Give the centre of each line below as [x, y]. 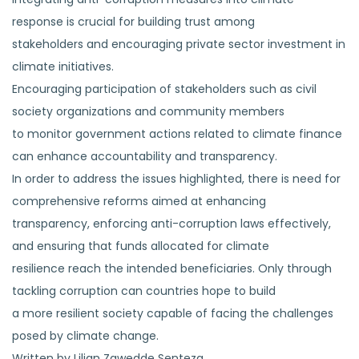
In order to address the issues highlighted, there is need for [176, 178]
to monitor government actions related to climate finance [177, 133]
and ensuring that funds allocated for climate [141, 246]
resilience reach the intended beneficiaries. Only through [172, 268]
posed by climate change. [85, 335]
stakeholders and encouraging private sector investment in [179, 44]
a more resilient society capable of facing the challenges [173, 313]
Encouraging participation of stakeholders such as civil [164, 89]
